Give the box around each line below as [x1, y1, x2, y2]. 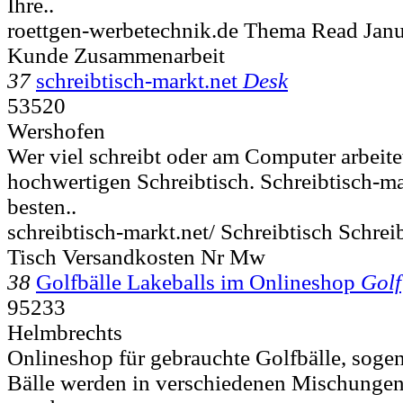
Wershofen [7, 118, 105, 143]
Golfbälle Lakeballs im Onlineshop [36, 269, 355, 294]
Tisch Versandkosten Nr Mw [7, 244, 265, 269]
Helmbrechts [7, 319, 122, 345]
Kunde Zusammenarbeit [7, 42, 225, 67]
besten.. [7, 193, 76, 219]
